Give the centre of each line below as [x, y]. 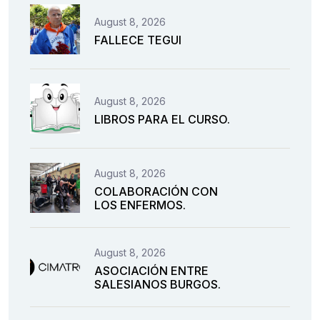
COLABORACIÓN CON [156, 191]
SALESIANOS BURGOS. [157, 284]
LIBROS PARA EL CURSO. [162, 119]
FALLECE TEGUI [138, 40]
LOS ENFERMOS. [140, 205]
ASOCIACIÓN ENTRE [151, 271]
